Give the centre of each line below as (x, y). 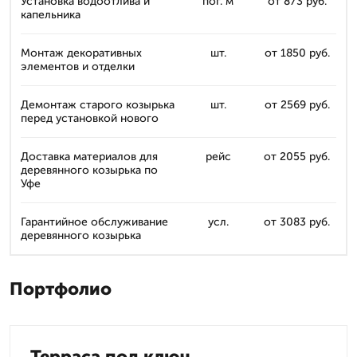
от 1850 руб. (297, 53)
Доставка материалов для (89, 157)
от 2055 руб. (297, 157)
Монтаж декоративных (81, 53)
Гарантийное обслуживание (94, 222)
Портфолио (61, 289)
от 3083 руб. (297, 222)
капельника (51, 15)
